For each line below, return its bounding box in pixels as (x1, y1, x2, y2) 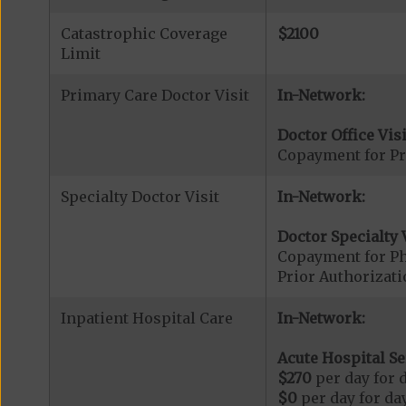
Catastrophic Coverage (60, 24, 227, 43)
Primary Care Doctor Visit (60, 86, 249, 104)
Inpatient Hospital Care (60, 309, 233, 327)
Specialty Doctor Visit (60, 188, 219, 206)
